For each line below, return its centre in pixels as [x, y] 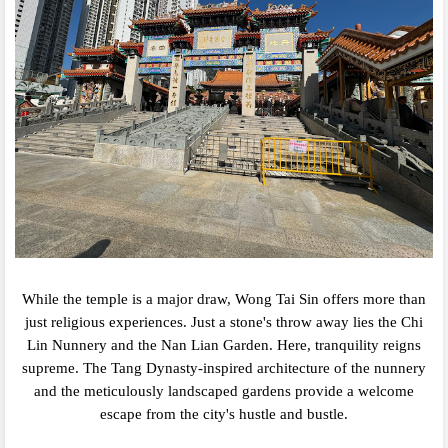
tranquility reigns [368, 345]
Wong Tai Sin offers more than [330, 299]
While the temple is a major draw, [126, 299]
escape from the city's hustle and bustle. [224, 414]
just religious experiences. [106, 322]
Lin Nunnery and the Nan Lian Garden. [150, 345]
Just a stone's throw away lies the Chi [307, 322]
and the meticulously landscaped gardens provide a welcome [224, 391]
